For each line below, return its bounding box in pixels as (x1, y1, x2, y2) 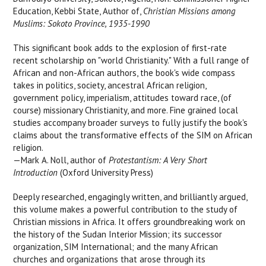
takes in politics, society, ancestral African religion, (13, 80, 207, 91)
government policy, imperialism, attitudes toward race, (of (13, 92, 232, 103)
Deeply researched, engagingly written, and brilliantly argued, (13, 191, 248, 202)
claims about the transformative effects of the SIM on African (13, 129, 253, 141)
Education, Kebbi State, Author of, (13, 5, 144, 17)
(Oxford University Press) (58, 167, 154, 178)
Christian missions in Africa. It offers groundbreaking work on (13, 216, 246, 227)
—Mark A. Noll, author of (13, 154, 109, 166)
